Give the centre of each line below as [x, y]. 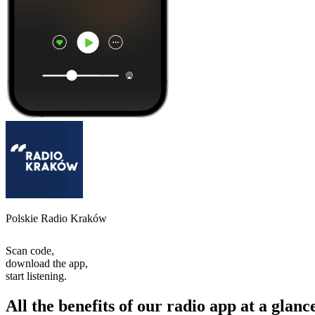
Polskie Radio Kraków [56, 218]
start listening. [36, 276]
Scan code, [30, 250]
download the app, [47, 263]
